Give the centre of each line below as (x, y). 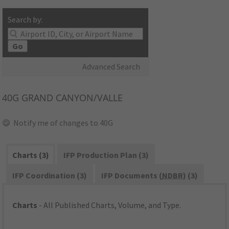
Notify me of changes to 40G (63, 123)
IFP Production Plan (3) (106, 155)
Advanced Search (111, 67)
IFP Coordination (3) (50, 176)
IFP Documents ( (131, 176)
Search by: (25, 20)
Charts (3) (31, 155)
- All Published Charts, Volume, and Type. (109, 205)
